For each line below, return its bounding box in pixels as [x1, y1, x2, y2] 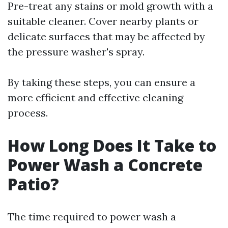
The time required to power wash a [8, 210, 176, 223]
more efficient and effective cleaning [8, 91, 183, 104]
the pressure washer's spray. [8, 45, 145, 58]
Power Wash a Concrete [8, 154, 203, 176]
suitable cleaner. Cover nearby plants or [8, 15, 198, 27]
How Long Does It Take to [8, 134, 216, 156]
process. [8, 106, 48, 119]
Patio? [8, 173, 59, 195]
